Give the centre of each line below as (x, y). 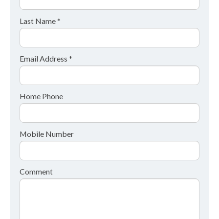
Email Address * (46, 58)
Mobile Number (47, 134)
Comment (36, 172)
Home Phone (41, 96)
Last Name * (40, 21)
